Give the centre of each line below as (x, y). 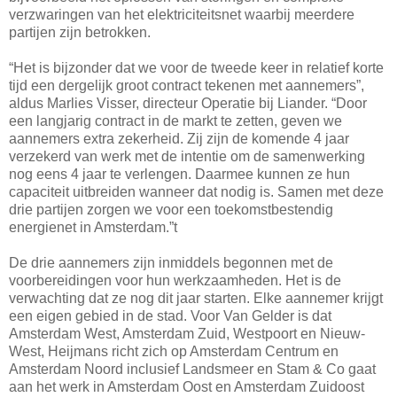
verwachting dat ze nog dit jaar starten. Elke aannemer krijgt (196, 298)
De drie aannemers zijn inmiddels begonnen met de (171, 262)
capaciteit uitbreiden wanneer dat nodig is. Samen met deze (196, 191)
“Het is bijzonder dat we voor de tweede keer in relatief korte (196, 67)
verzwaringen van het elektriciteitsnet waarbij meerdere (182, 14)
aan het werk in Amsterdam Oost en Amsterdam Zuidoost (187, 386)
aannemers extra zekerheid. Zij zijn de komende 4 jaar (179, 138)
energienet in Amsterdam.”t (93, 227)
